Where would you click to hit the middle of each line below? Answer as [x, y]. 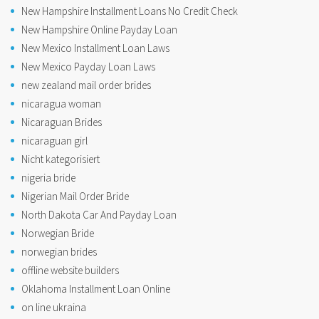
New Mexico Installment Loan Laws [95, 48]
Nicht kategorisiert [61, 159]
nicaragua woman [61, 104]
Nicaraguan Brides [62, 122]
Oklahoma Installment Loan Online [96, 289]
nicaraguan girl [54, 141]
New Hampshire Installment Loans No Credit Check [130, 11]
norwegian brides [59, 252]
